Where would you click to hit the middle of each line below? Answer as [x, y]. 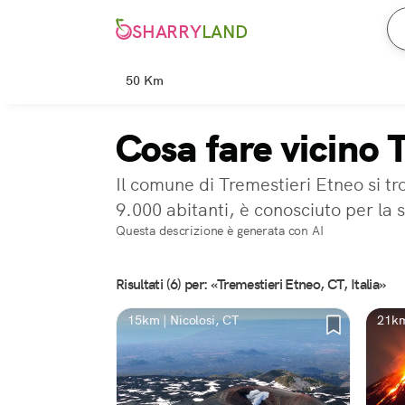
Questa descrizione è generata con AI [220, 231]
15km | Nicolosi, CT [184, 320]
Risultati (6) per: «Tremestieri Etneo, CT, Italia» [251, 284]
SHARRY [167, 32]
